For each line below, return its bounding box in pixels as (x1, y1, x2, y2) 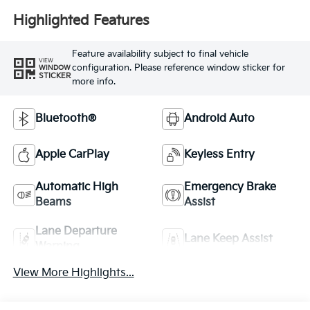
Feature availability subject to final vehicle (71, 48, 248, 60)
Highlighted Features (12, 12, 149, 29)
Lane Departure (35, 225, 117, 239)
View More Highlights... (12, 266, 134, 280)
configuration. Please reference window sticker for (71, 62, 285, 74)
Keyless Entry (184, 148, 255, 162)
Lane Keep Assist (184, 232, 273, 246)
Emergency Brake (184, 181, 276, 194)
